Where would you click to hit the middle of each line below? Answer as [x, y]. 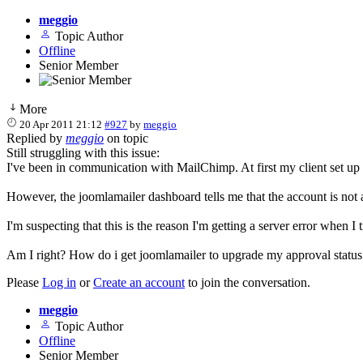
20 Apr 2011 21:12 [61, 124]
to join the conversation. [248, 282]
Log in [59, 282]
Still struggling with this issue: [83, 152]
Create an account [139, 282]
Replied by [36, 138]
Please [24, 282]
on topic [126, 138]
